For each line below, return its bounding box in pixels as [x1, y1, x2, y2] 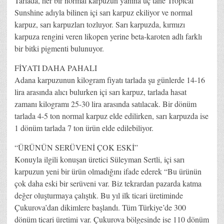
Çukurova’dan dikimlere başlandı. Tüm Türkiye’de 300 [14, 201, 186, 212]
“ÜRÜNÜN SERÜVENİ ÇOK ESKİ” [14, 141, 138, 152]
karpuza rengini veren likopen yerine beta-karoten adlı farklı [14, 30, 202, 41]
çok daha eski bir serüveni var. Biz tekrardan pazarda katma [14, 177, 201, 188]
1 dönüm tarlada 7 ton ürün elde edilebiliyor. [14, 122, 153, 133]
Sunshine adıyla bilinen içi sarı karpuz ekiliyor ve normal [14, 6, 192, 17]
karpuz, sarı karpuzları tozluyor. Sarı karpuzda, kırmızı [14, 18, 185, 29]
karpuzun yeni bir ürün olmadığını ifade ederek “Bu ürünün [14, 165, 201, 176]
